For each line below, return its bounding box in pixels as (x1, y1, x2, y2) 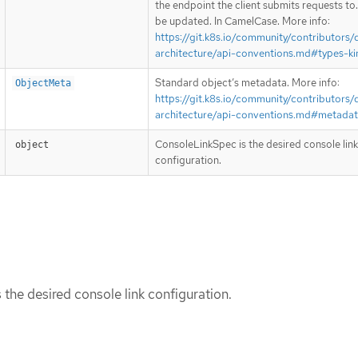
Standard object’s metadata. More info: (155, 76, 340, 90)
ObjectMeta (15, 78, 71, 89)
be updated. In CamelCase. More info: (155, 14, 330, 29)
